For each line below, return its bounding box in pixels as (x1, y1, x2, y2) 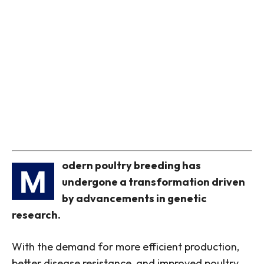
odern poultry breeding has (62, 159, 201, 173)
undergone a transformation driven (62, 175, 245, 189)
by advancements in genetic (62, 192, 207, 206)
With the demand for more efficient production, (12, 240, 239, 254)
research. (12, 208, 61, 222)
